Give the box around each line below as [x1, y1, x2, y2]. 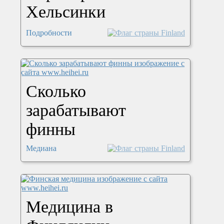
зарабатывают [26, 101, 126, 120]
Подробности [26, 28, 72, 37]
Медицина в [26, 197, 113, 216]
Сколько [26, 82, 86, 101]
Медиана [26, 144, 57, 153]
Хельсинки [26, 2, 106, 21]
